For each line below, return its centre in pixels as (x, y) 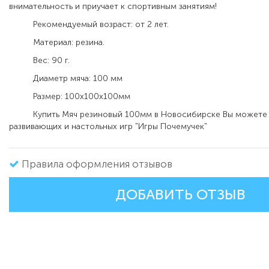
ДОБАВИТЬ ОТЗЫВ (180, 195)
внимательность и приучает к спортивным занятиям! (113, 7)
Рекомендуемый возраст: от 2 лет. (89, 25)
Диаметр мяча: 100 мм (66, 79)
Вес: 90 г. (39, 61)
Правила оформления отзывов (97, 164)
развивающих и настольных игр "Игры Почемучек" (108, 127)
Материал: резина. (57, 43)
